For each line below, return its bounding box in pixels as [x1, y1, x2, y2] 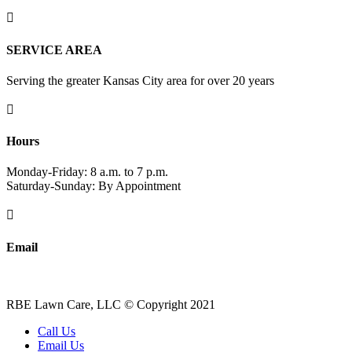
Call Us [38, 324, 75, 338]
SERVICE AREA [6, 42, 102, 57]
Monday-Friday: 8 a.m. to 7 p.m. [6, 165, 168, 179]
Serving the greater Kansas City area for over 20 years [6, 73, 274, 87]
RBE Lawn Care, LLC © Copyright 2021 [6, 297, 215, 311]
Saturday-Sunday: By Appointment [6, 179, 181, 193]
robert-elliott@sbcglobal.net [6, 270, 144, 284]
